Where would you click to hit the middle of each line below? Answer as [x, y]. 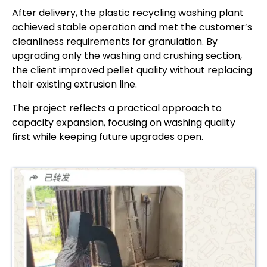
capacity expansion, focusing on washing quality [124, 123]
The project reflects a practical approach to [117, 108]
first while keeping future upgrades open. [108, 137]
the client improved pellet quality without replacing [132, 70]
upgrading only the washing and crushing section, [127, 56]
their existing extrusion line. [74, 85]
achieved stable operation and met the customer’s [132, 27]
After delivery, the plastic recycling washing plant [128, 13]
